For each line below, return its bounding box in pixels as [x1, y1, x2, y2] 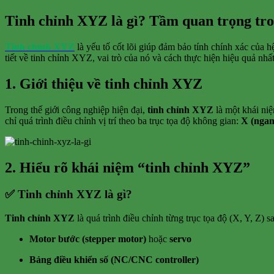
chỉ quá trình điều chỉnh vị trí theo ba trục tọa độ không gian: [5, 115, 241, 126]
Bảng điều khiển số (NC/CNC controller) [29, 254, 199, 265]
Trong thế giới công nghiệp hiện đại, [5, 104, 147, 115]
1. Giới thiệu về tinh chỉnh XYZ [5, 75, 202, 92]
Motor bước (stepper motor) [29, 234, 146, 245]
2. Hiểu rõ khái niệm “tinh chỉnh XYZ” [5, 159, 250, 176]
